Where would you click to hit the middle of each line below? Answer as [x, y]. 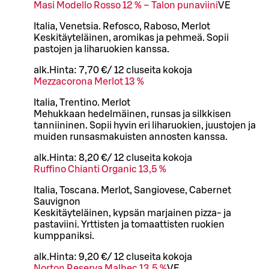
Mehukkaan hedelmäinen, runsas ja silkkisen [132, 114]
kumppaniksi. [64, 236]
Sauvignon [57, 201]
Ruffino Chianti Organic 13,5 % [100, 169]
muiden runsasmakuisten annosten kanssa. [131, 137]
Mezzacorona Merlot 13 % [89, 81]
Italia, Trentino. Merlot [82, 102]
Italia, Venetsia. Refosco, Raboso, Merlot [122, 26]
